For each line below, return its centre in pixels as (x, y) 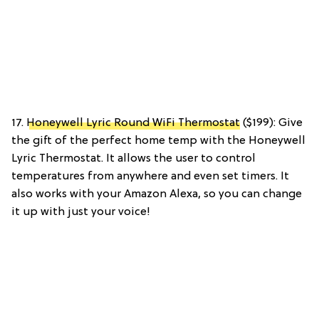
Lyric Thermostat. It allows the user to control (134, 158)
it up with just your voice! (81, 212)
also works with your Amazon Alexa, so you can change (157, 194)
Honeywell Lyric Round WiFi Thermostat (133, 123)
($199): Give (271, 123)
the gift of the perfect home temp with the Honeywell (158, 141)
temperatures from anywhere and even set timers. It (150, 176)
